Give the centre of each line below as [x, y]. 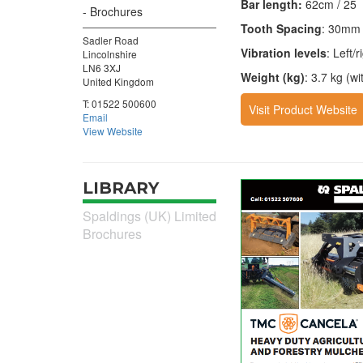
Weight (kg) [273, 77]
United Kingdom [118, 81]
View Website [113, 130]
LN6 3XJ [102, 67]
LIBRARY [121, 188]
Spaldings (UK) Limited [149, 216]
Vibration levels [284, 53]
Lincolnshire [110, 53]
